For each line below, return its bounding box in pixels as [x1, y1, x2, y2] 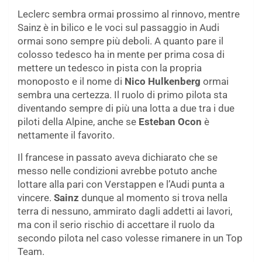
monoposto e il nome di [18, 75, 125, 87]
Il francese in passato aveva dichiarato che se [18, 151, 218, 163]
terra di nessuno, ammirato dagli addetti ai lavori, [18, 205, 232, 217]
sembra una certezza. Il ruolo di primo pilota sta [18, 88, 227, 101]
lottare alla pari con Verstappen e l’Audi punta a [18, 178, 225, 190]
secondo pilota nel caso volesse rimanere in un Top [18, 232, 243, 244]
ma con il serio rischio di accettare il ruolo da [18, 218, 215, 230]
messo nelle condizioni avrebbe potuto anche [18, 164, 217, 177]
